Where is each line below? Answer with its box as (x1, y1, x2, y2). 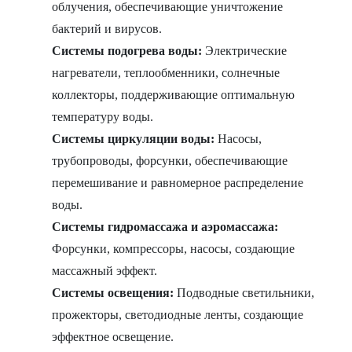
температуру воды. (52, 110, 154, 124)
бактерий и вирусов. (52, 22, 163, 36)
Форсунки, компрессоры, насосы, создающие (52, 242, 295, 256)
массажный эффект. (52, 264, 158, 278)
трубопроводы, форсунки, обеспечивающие (52, 154, 288, 168)
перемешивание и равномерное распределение (52, 176, 304, 190)
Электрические (202, 44, 288, 58)
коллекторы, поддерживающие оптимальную (52, 88, 295, 102)
